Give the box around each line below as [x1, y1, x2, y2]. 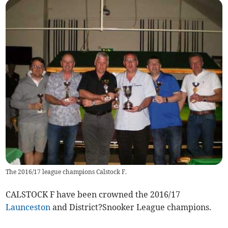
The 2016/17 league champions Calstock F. [6, 168, 127, 176]
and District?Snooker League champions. [50, 202, 212, 213]
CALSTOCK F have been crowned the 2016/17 [6, 189, 181, 200]
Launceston [6, 202, 51, 213]
